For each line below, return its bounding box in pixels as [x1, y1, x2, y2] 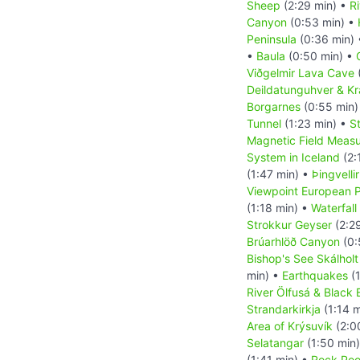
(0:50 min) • [285, 48, 356, 63]
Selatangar [247, 335, 304, 350]
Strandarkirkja [247, 301, 321, 316]
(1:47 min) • [247, 166, 312, 181]
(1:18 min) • [247, 200, 311, 215]
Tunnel [247, 116, 281, 130]
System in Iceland [247, 149, 340, 164]
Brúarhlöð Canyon [247, 234, 340, 248]
